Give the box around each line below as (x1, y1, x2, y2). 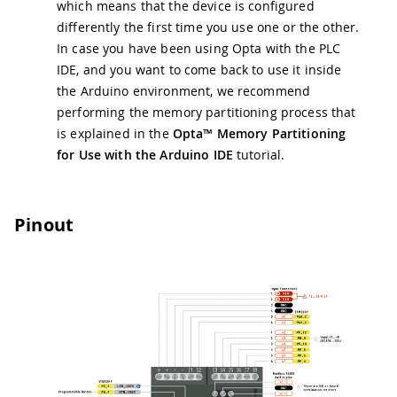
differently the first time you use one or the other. (57, 18, 360, 35)
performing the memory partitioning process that (57, 103, 356, 121)
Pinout (14, 212, 74, 237)
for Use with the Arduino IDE (57, 145, 233, 163)
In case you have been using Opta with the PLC (57, 39, 341, 57)
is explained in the (57, 124, 173, 142)
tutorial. (232, 145, 285, 163)
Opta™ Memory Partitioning (172, 124, 346, 142)
